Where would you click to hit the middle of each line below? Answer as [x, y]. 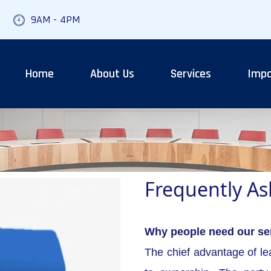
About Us [112, 74]
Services [191, 74]
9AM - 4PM [55, 20]
